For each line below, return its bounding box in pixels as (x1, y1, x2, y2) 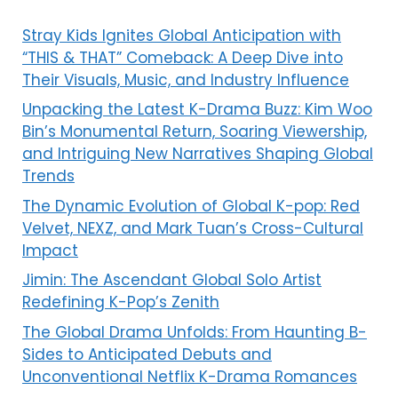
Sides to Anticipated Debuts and (22, 343, 272, 365)
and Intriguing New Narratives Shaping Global (22, 143, 373, 164)
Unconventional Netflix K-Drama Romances (22, 365, 357, 387)
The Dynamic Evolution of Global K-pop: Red (22, 195, 360, 217)
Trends (22, 165, 75, 187)
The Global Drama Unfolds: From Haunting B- (22, 321, 367, 343)
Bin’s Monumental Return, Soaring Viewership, (22, 121, 367, 142)
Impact (22, 239, 78, 261)
